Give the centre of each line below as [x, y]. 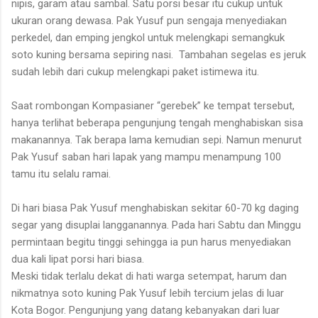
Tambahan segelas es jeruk [242, 54]
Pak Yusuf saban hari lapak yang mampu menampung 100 [146, 157]
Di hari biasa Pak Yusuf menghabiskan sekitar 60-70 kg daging [155, 208]
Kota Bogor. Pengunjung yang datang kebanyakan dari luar [146, 310]
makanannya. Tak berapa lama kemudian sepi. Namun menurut [157, 139]
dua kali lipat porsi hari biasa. [78, 259]
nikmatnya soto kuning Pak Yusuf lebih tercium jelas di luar [148, 293]
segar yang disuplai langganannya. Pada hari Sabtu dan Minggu [156, 225]
